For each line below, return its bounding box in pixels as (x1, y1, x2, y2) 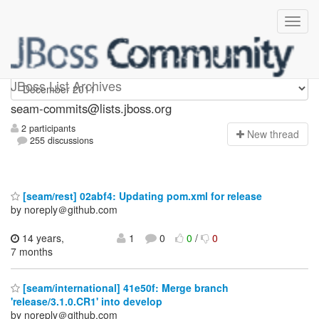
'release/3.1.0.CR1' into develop (11, 294, 162, 309)
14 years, (19, 230, 64, 245)
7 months (11, 244, 53, 258)
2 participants (19, 122, 75, 135)
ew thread (254, 127, 299, 142)
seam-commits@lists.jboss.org (11, 100, 172, 117)
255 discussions (27, 134, 94, 147)
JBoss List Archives (11, 76, 122, 95)
